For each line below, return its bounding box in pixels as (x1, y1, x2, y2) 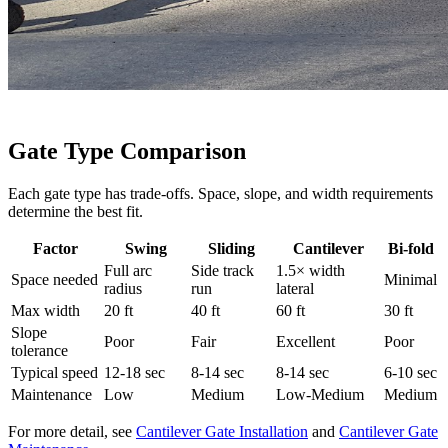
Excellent (276, 333, 335, 351)
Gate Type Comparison (8, 138, 246, 165)
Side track (191, 262, 254, 280)
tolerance (11, 342, 68, 360)
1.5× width (276, 262, 345, 280)
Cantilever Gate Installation (136, 423, 308, 441)
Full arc (104, 262, 152, 280)
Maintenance (11, 386, 92, 404)
